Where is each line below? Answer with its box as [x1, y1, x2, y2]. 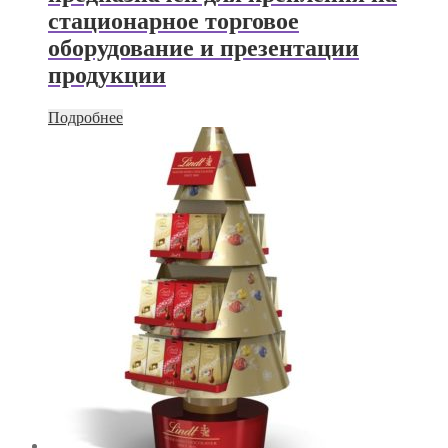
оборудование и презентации [48, 34, 359, 61]
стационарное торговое [48, 7, 299, 34]
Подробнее [48, 108, 123, 126]
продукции [48, 61, 166, 88]
